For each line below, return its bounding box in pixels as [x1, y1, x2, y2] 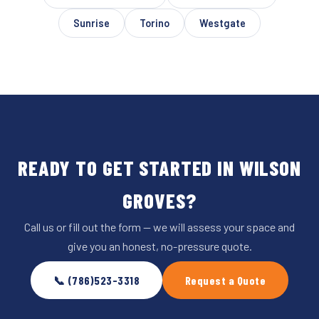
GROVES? [122, 188, 197, 214]
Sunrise [73, 17, 110, 30]
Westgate [199, 17, 246, 30]
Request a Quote [185, 273, 266, 287]
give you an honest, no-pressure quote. [67, 239, 252, 253]
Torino [140, 17, 169, 30]
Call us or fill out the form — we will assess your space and [24, 220, 295, 234]
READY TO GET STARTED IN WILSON [18, 155, 301, 181]
